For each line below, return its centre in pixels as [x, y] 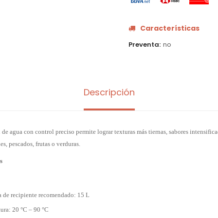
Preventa [144, 45]
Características [170, 28]
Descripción [109, 92]
